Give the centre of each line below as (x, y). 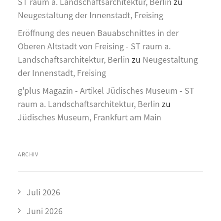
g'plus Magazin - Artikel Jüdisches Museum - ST (106, 91)
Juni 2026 (45, 211)
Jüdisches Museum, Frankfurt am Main (90, 118)
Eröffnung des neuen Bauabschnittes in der (98, 33)
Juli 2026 (43, 193)
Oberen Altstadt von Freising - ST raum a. (94, 47)
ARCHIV (28, 154)
